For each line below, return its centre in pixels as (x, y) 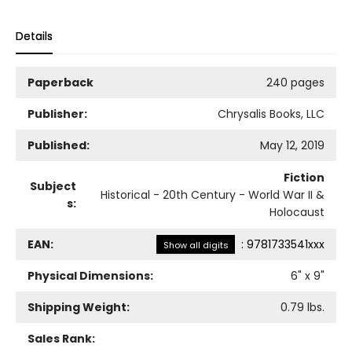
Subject (53, 186)
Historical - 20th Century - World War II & (213, 194)
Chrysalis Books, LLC (271, 114)
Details (34, 36)
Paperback (60, 82)
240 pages (295, 82)
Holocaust (297, 212)
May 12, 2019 (292, 145)
